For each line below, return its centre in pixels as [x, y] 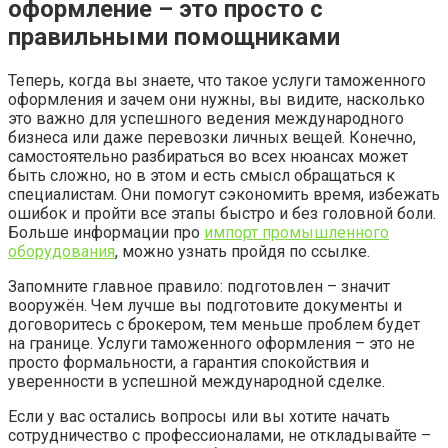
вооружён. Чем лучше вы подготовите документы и [205, 306]
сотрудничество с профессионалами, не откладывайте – [219, 436]
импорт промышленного [296, 233]
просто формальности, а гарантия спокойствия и [188, 363]
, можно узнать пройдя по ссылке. [242, 252]
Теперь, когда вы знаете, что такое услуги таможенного [217, 81]
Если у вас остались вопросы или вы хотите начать [199, 417]
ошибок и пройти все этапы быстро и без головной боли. [222, 214]
